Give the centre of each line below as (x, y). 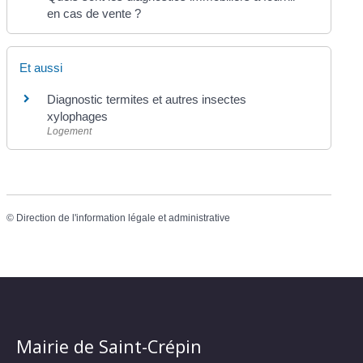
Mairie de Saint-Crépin (109, 346)
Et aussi (41, 68)
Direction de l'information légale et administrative (124, 218)
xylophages (78, 116)
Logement (70, 131)
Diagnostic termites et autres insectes (147, 99)
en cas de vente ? (94, 13)
